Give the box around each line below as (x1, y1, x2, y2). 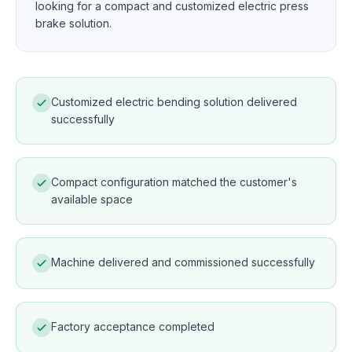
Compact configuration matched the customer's (51, 175, 297, 189)
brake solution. (35, 16, 112, 30)
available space (51, 192, 133, 206)
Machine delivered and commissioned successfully (51, 255, 315, 269)
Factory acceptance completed (51, 320, 214, 333)
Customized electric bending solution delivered (51, 95, 297, 108)
